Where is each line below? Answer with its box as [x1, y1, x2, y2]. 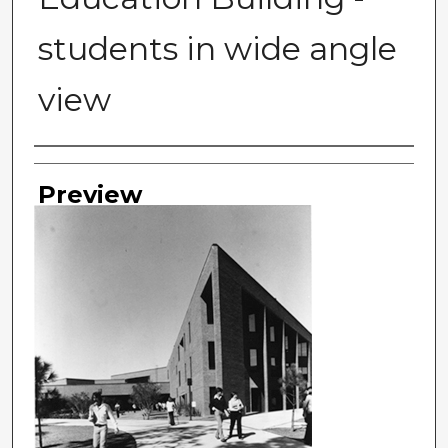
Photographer [33, 151, 215, 181]
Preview [37, 180, 142, 210]
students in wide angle [37, 29, 397, 69]
